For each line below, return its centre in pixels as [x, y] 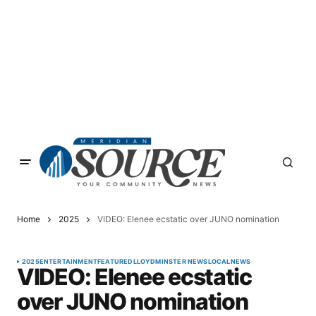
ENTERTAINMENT [68, 262]
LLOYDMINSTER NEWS [170, 262]
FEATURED [115, 262]
